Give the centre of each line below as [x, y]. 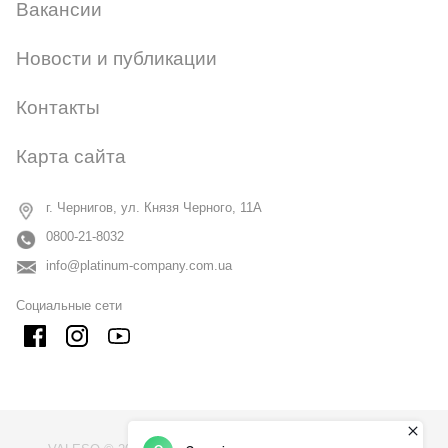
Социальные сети [69, 305]
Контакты [58, 107]
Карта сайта [71, 156]
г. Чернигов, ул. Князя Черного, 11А [154, 207]
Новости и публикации [116, 58]
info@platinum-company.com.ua [139, 265]
